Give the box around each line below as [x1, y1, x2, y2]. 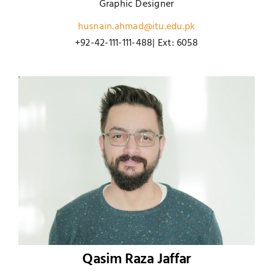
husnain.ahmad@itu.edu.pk [77, 19, 196, 35]
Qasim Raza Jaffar [82, 248, 191, 272]
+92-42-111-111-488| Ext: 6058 [75, 35, 198, 52]
